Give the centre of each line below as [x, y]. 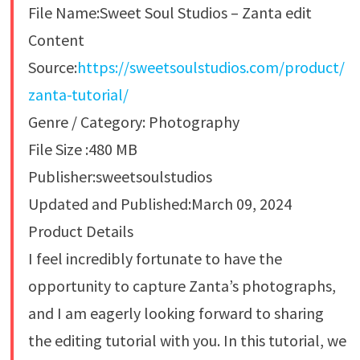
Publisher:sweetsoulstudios [120, 176]
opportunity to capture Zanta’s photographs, [182, 285]
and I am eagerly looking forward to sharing [176, 313]
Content [56, 39]
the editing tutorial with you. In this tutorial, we [187, 340]
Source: [52, 67]
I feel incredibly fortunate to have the [155, 258]
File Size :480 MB [82, 149]
